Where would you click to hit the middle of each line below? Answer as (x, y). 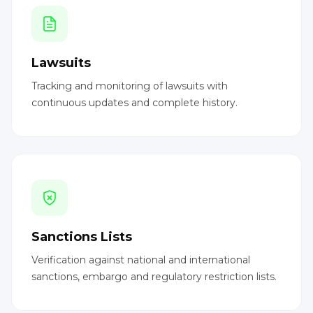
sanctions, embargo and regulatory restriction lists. (154, 276)
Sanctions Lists (82, 236)
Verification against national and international (141, 260)
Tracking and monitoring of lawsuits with (130, 86)
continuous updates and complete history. (134, 102)
